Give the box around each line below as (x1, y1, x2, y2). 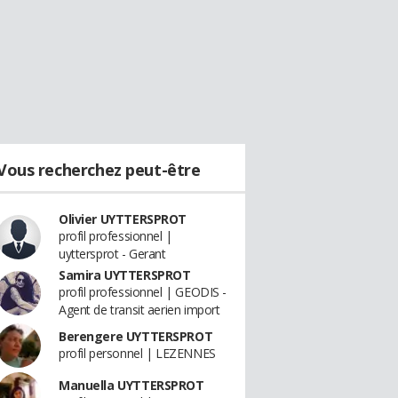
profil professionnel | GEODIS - (59, 283, 227, 300)
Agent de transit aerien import (59, 301, 220, 318)
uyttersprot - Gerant (59, 245, 166, 262)
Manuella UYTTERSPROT (59, 377, 204, 394)
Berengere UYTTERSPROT (59, 328, 213, 345)
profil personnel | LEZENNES (59, 345, 216, 362)
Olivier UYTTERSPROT (59, 211, 187, 227)
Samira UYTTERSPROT (59, 267, 191, 283)
